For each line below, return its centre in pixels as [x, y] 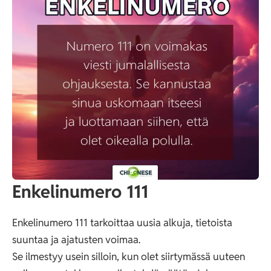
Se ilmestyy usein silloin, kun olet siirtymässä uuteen [129, 256]
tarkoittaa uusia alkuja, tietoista [160, 222]
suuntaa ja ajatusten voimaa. [76, 239]
